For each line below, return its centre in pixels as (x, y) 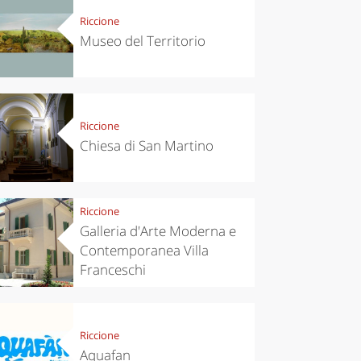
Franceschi (112, 270)
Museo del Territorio (142, 41)
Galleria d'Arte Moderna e (158, 231)
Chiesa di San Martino (146, 146)
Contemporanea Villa (144, 251)
